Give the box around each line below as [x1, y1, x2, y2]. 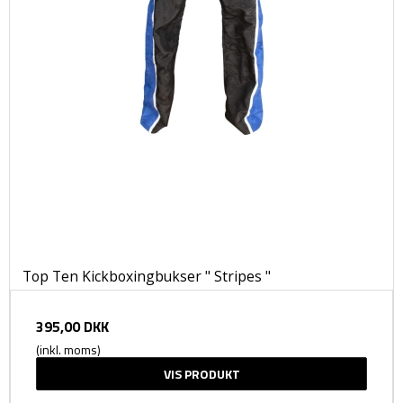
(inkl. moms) [36, 340, 101, 360]
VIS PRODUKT [163, 364, 240, 384]
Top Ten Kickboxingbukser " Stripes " [22, 266, 271, 287]
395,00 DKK [36, 316, 109, 338]
